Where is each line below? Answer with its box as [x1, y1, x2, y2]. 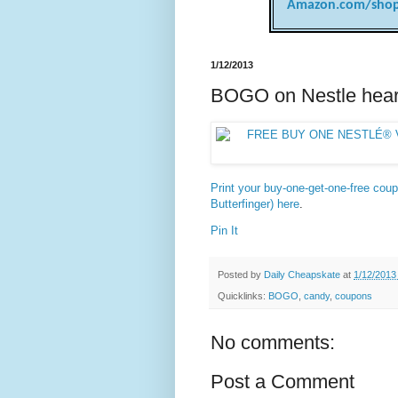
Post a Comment [211, 370, 354, 393]
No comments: [211, 330, 335, 354]
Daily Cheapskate [264, 268, 343, 280]
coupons [335, 290, 372, 301]
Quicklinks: [218, 290, 268, 301]
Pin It [211, 224, 238, 238]
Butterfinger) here [211, 197, 299, 211]
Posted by [218, 268, 264, 280]
